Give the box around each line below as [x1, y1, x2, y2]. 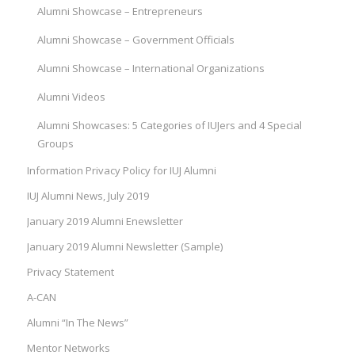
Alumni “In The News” [26, 315, 128, 330]
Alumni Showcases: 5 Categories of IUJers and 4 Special [36, 118, 302, 133]
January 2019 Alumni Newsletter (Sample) [26, 239, 223, 254]
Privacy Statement [26, 265, 114, 280]
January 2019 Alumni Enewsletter [26, 214, 183, 229]
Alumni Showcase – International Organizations [36, 61, 265, 76]
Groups [36, 136, 74, 151]
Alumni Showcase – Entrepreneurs [36, 4, 203, 19]
